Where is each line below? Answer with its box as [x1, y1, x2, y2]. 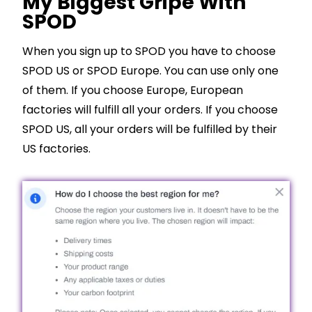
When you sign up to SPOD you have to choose [22, 43, 276, 60]
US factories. [22, 141, 91, 157]
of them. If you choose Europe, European [22, 82, 243, 99]
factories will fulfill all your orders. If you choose [22, 102, 278, 118]
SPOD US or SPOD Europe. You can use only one [22, 63, 279, 79]
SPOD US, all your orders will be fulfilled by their [22, 121, 277, 138]
